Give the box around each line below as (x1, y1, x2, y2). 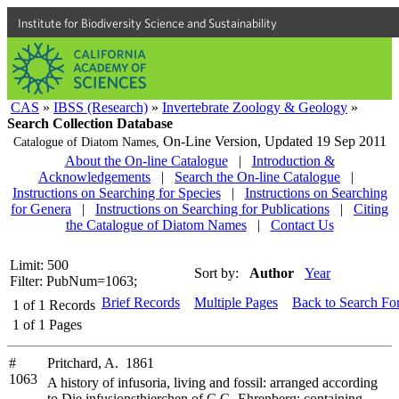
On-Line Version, (162, 134, 265, 149)
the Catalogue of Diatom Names (65, 217, 247, 232)
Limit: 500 (10, 257, 69, 273)
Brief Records (102, 295, 180, 310)
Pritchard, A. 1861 (47, 355, 154, 370)
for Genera (11, 201, 71, 216)
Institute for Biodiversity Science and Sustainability (18, 16, 277, 30)
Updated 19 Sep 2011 (264, 134, 387, 149)
